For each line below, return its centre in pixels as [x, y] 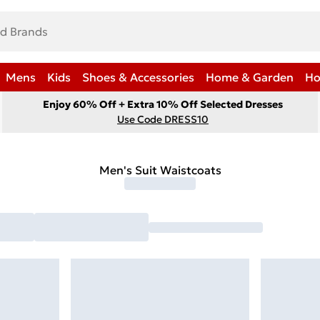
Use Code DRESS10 [163, 119]
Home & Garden [250, 77]
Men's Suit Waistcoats [160, 170]
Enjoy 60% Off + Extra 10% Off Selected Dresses [163, 104]
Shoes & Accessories [138, 77]
